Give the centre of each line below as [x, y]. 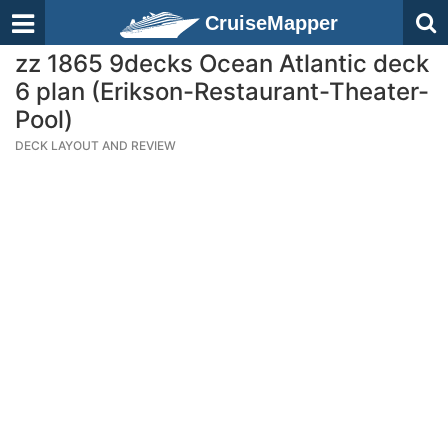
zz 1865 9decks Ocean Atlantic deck [222, 63]
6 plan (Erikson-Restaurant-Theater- [222, 91]
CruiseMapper [271, 23]
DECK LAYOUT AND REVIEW [95, 145]
